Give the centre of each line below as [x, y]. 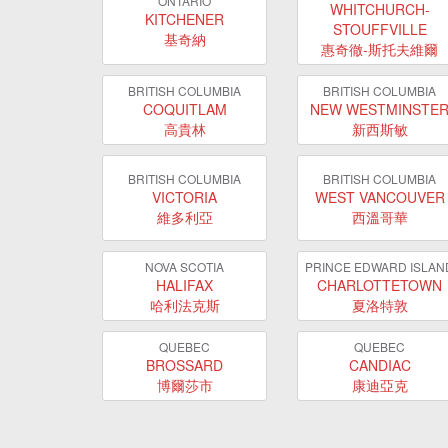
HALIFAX [184, 284]
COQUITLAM [184, 108]
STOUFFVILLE [379, 29]
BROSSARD [184, 364]
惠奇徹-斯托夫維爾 [379, 49]
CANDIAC [379, 364]
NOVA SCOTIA [184, 266]
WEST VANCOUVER [379, 196]
